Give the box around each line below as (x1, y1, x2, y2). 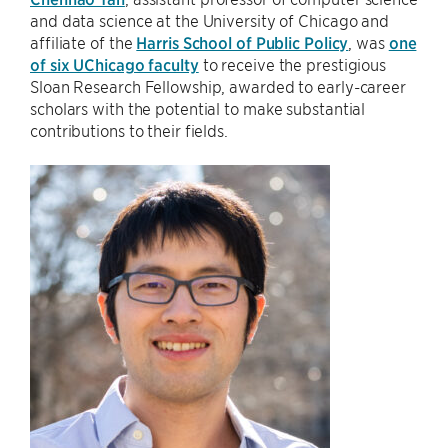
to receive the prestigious (198, 54, 387, 74)
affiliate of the (30, 32, 137, 52)
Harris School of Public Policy (136, 32, 349, 52)
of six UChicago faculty (30, 54, 199, 74)
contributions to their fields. (30, 120, 228, 140)
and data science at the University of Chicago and (30, 10, 390, 30)
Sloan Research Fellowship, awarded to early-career (30, 76, 406, 96)
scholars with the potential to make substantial (30, 98, 366, 118)
